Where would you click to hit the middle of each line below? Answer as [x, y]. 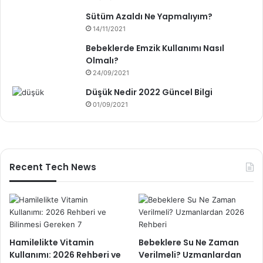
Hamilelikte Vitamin [52, 242]
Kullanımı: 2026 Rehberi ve [65, 254]
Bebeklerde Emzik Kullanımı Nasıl [155, 48]
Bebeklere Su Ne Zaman [189, 242]
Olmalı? [102, 60]
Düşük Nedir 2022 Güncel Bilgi [149, 92]
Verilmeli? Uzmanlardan [190, 254]
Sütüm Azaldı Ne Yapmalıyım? [149, 16]
